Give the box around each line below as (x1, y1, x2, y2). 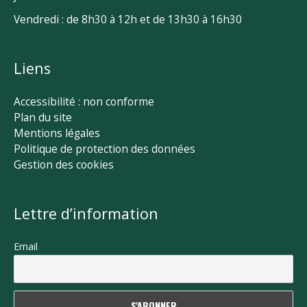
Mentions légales (14, 125, 100, 141)
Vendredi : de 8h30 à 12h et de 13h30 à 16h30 (14, 12, 242, 27)
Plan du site (14, 110, 72, 125)
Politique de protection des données (14, 141, 195, 157)
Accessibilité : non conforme (14, 94, 154, 110)
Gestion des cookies (14, 157, 114, 173)
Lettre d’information (14, 203, 158, 223)
